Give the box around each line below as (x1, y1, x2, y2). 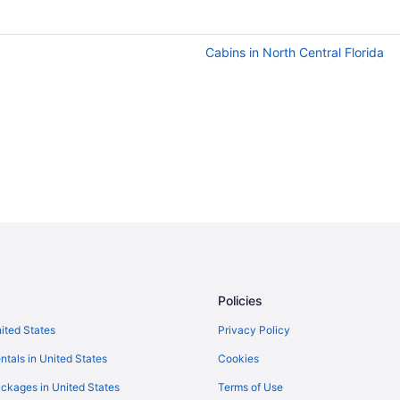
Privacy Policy (218, 322, 290, 337)
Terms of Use (218, 379, 283, 394)
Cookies (218, 351, 259, 365)
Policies (218, 292, 262, 308)
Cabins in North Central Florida (205, 45, 384, 60)
